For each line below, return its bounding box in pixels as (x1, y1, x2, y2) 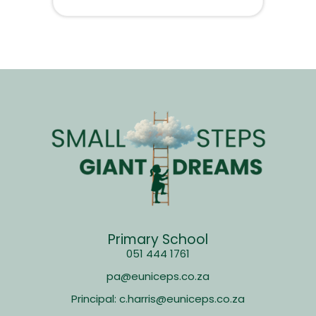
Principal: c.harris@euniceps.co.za (71, 291, 245, 307)
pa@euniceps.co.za (107, 269, 209, 284)
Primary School (108, 230, 208, 250)
